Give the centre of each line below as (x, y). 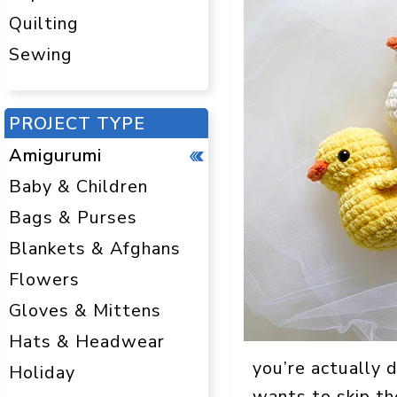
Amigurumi (55, 156)
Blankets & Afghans (95, 248)
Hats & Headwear (87, 341)
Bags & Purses (73, 218)
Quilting (44, 24)
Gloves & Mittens (85, 310)
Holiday (42, 372)
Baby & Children (78, 187)
